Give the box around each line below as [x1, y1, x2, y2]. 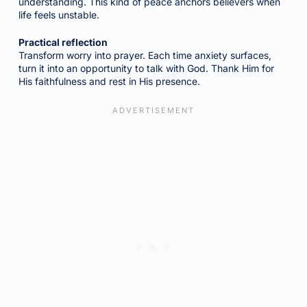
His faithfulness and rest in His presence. [18, 75, 200, 87]
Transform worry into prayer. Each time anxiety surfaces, [18, 49, 271, 61]
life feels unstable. [18, 9, 99, 21]
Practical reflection [18, 36, 108, 48]
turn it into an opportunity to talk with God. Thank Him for [18, 62, 274, 74]
